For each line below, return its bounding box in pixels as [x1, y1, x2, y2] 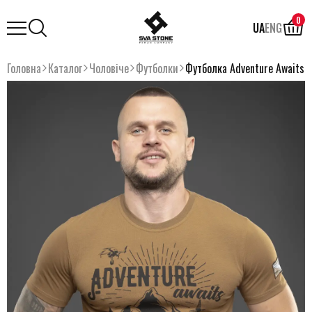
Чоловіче [89, 60, 129, 77]
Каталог [48, 60, 82, 77]
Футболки [136, 60, 178, 77]
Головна [7, 60, 41, 77]
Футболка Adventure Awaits [185, 60, 304, 77]
